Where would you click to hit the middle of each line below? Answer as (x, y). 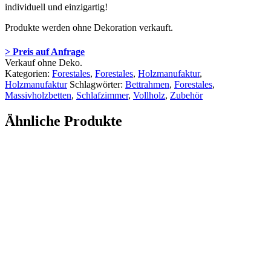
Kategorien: (28, 73)
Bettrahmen (147, 84)
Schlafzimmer (102, 95)
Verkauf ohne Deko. (44, 62)
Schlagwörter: (97, 84)
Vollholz (149, 95)
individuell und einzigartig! (56, 7)
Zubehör (186, 95)
